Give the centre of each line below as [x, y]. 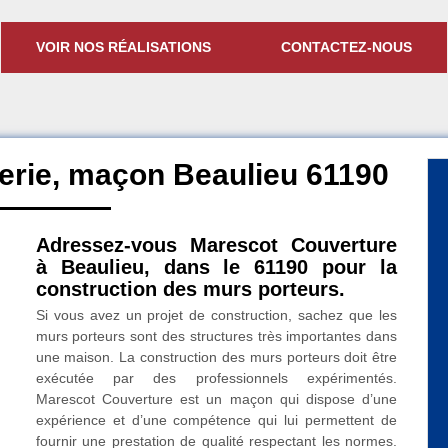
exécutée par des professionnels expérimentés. [216, 378]
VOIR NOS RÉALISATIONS [123, 47]
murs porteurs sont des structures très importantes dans [216, 336]
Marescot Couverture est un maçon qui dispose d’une [216, 399]
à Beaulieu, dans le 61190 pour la [216, 267]
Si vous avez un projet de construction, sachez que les [216, 315]
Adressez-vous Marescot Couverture [216, 245]
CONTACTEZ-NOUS [346, 47]
